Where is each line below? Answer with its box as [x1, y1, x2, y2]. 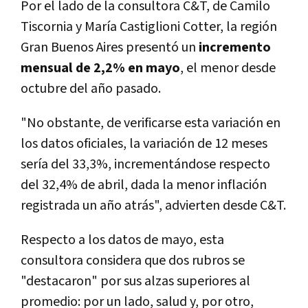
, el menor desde [180, 59, 276, 78]
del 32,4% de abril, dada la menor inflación [21, 176, 267, 195]
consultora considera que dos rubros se [21, 252, 245, 270]
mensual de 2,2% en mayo [21, 59, 180, 78]
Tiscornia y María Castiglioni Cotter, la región [21, 18, 277, 36]
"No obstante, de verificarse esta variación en [21, 114, 280, 133]
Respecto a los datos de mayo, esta [21, 231, 224, 250]
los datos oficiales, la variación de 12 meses [21, 135, 267, 153]
